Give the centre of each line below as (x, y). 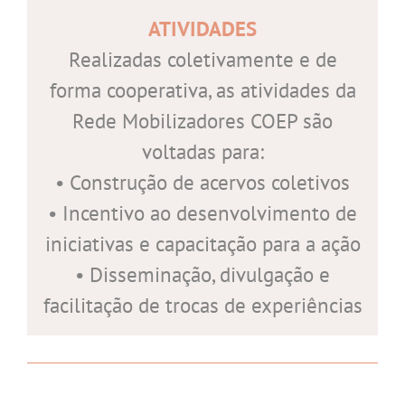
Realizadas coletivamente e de (202, 59)
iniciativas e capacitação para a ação (202, 243)
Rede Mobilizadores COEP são (202, 120)
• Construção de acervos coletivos (202, 182)
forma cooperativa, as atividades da (202, 89)
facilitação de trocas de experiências (202, 305)
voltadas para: (202, 151)
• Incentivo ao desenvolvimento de (202, 212)
